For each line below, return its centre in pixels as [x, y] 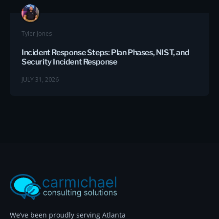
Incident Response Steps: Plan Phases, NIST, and [106, 52]
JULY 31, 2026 [40, 79]
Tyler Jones [37, 33]
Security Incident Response [69, 62]
